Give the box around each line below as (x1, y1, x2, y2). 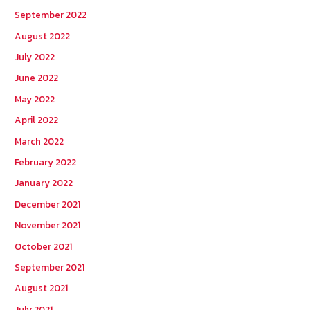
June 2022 (15, 71, 59, 85)
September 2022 (15, 8, 87, 22)
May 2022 (15, 91, 55, 106)
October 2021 (15, 239, 73, 253)
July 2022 (15, 49, 55, 64)
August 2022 (15, 28, 71, 43)
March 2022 (15, 134, 64, 148)
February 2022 (15, 155, 77, 170)
